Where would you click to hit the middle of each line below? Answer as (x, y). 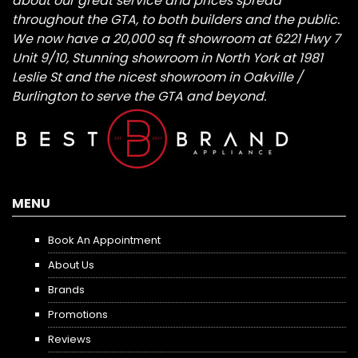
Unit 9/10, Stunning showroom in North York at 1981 (167, 58)
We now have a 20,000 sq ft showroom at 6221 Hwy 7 (176, 38)
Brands (66, 289)
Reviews (69, 339)
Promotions (78, 314)
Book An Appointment (104, 240)
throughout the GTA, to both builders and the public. (176, 19)
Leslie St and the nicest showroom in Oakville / (157, 77)
